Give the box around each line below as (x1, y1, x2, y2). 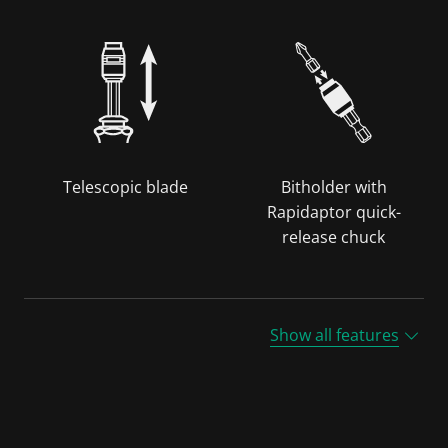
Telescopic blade (63, 175, 188, 198)
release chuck (282, 225, 385, 248)
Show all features (270, 323, 399, 346)
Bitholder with (280, 175, 387, 198)
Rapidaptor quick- (266, 200, 401, 223)
